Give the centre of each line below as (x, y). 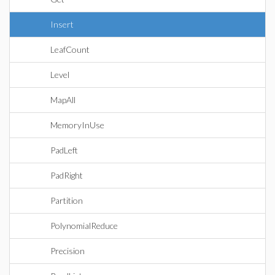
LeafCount (70, 49)
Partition (67, 200)
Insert (62, 24)
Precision (68, 251)
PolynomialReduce (84, 226)
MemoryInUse (77, 125)
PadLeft (64, 150)
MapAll (63, 100)
